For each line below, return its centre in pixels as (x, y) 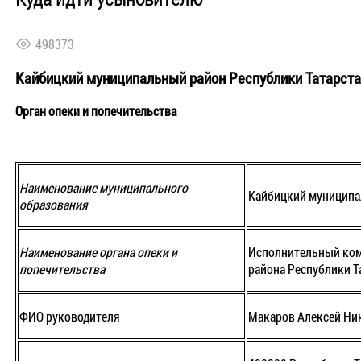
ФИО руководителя (70, 317)
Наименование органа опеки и (98, 252)
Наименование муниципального (104, 188)
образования (54, 205)
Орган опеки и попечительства (96, 111)
